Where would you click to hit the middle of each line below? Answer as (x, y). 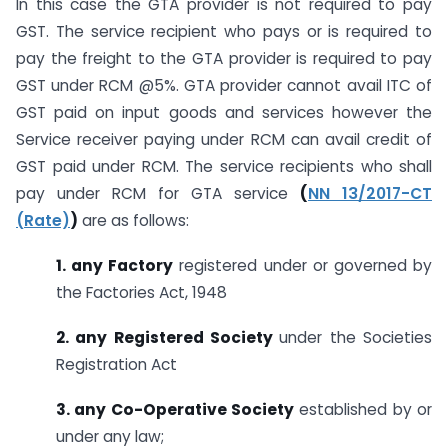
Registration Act (116, 364)
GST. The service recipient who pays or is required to (224, 32)
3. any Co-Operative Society (175, 409)
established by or (363, 409)
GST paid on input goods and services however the (224, 113)
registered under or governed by (303, 265)
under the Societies (356, 337)
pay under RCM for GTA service (158, 194)
